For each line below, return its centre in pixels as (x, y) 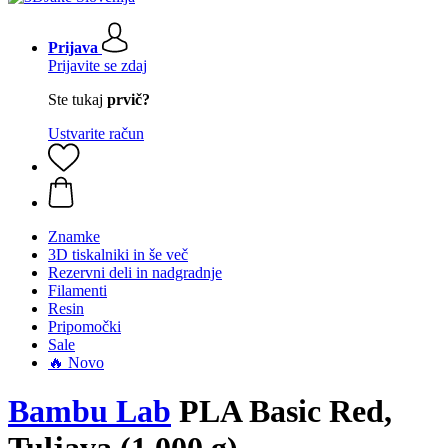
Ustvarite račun (96, 133)
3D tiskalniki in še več (118, 254)
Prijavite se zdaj (97, 65)
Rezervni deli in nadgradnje (135, 272)
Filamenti (77, 290)
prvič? (128, 99)
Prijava (73, 47)
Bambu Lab (89, 411)
